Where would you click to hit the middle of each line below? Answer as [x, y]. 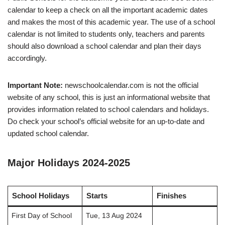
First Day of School [41, 216]
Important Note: [36, 85]
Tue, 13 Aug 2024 [114, 216]
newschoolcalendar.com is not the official [132, 85]
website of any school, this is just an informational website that [109, 97]
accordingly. [27, 58]
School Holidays [40, 196]
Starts [97, 196]
